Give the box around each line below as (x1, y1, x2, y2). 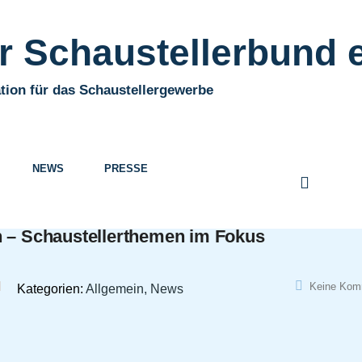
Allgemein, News (86, 282, 183, 296)
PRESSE (104, 162, 148, 175)
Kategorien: (17, 282, 86, 296)
